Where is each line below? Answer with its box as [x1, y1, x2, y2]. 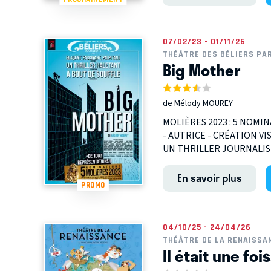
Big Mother [162, 58, 240, 83]
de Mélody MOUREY [162, 97, 233, 110]
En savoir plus [177, 170, 242, 186]
